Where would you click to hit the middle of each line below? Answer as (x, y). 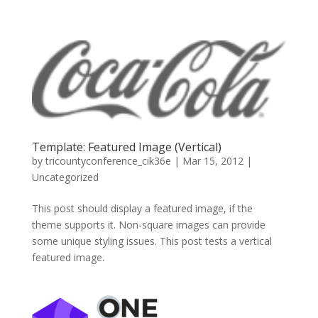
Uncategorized (65, 177)
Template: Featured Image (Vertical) (126, 147)
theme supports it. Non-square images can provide (148, 224)
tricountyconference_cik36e (108, 160)
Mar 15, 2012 (213, 160)
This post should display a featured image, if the (142, 208)
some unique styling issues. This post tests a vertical (152, 241)
